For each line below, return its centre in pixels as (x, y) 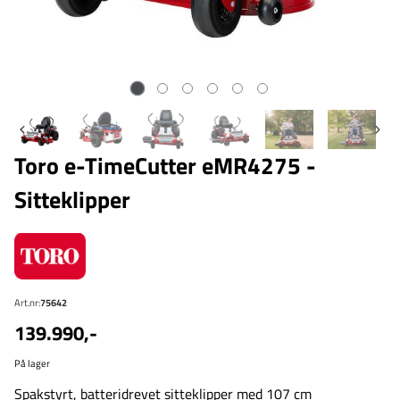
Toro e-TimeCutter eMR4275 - (165, 165)
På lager (32, 362)
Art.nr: (27, 302)
